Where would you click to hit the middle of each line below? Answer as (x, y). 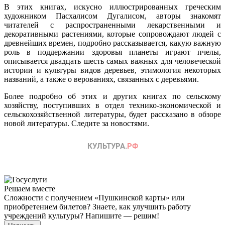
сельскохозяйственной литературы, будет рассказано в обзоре (113, 114)
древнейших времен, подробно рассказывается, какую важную (113, 43)
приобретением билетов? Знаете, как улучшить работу (97, 206)
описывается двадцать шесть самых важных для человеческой (113, 61)
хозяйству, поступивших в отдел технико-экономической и (113, 105)
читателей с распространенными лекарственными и (113, 25)
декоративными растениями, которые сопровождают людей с (113, 34)
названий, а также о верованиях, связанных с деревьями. (101, 79)
